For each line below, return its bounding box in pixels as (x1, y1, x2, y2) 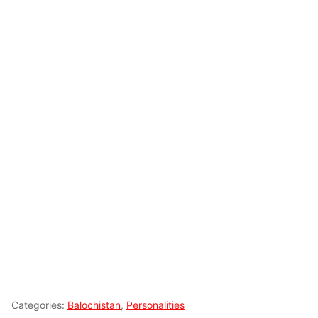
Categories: (11, 299, 67, 311)
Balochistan (67, 299, 121, 311)
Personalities (126, 299, 185, 311)
